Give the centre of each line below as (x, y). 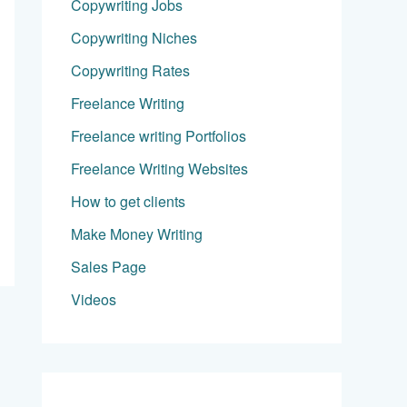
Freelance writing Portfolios (159, 136)
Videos (94, 299)
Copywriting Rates (130, 70)
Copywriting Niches (134, 38)
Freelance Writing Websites (159, 169)
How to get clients (128, 201)
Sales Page (109, 267)
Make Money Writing (137, 234)
